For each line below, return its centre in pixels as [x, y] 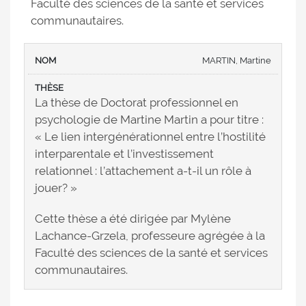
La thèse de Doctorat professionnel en [137, 103]
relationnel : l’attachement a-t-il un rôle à [143, 171]
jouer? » [56, 188]
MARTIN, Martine [237, 61]
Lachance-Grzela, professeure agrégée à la [150, 236]
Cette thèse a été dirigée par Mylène [133, 219]
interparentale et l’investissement [124, 154]
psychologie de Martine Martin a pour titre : [149, 120]
